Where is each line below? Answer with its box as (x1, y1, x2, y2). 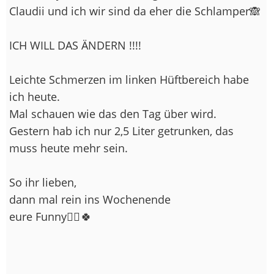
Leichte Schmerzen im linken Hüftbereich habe (9, 72, 249, 87)
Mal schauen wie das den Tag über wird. (9, 106, 217, 121)
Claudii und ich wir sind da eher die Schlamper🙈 (9, 3, 261, 18)
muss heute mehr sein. (9, 140, 128, 155)
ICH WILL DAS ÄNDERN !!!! (9, 37, 141, 53)
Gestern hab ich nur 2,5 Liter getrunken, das (9, 123, 234, 138)
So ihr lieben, (9, 174, 76, 190)
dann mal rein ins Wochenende (9, 191, 171, 207)
